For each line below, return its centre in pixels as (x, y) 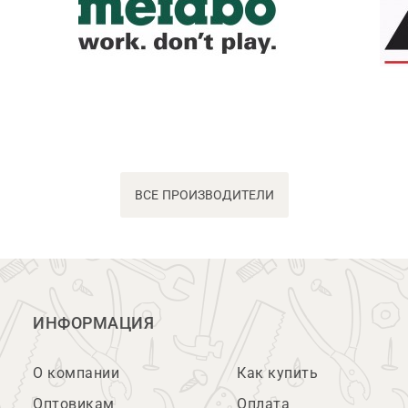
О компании (76, 373)
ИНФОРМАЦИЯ (93, 323)
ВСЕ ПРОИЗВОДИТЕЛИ (204, 195)
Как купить (277, 373)
